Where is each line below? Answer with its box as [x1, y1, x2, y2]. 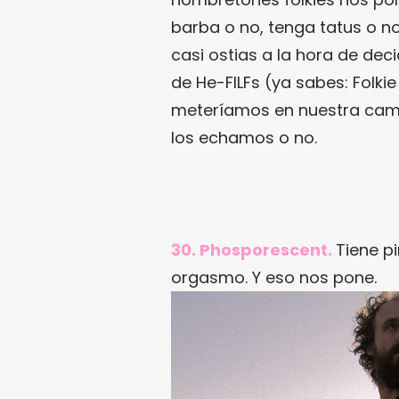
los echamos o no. [171, 126, 317, 149]
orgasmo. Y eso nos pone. [171, 265, 377, 289]
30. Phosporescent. [171, 238, 332, 261]
